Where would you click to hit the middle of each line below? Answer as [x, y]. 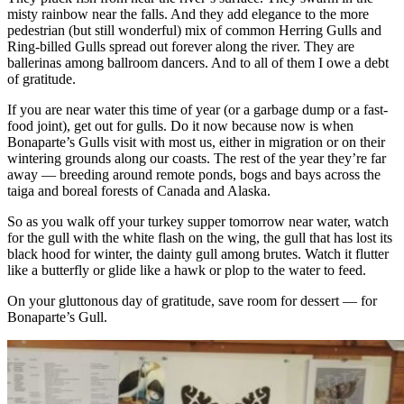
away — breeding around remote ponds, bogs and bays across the [194, 174]
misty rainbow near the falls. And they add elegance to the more [188, 14]
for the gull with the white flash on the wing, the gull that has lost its [200, 237]
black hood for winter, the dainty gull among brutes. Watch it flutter [198, 253]
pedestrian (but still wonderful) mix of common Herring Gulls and [194, 30]
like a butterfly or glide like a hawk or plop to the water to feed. [187, 270]
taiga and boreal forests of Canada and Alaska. [139, 190]
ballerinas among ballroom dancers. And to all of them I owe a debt [198, 62]
